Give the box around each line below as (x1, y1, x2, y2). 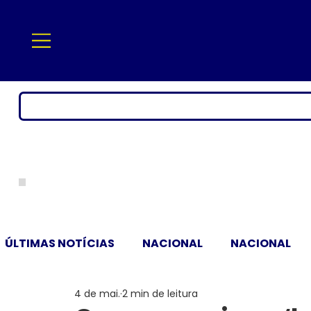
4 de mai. (74, 287, 120, 301)
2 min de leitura (121, 287, 198, 301)
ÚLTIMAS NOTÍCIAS (4, 235, 115, 251)
